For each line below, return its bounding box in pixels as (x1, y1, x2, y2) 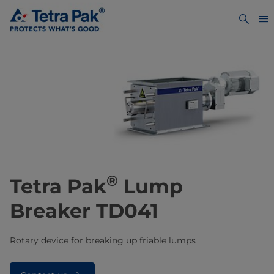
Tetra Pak (10, 174, 106, 199)
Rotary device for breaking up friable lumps (10, 235, 196, 246)
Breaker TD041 (10, 199, 158, 223)
